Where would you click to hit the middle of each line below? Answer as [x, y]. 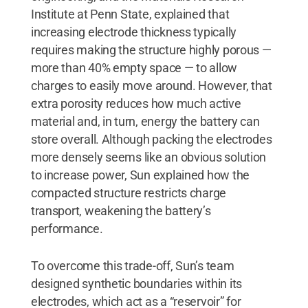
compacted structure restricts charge [129, 192]
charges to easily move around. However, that [151, 85]
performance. [67, 228]
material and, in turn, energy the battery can [145, 121]
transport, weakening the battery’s [121, 210]
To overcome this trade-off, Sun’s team [132, 265]
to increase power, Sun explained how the [140, 175]
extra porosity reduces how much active [136, 103]
